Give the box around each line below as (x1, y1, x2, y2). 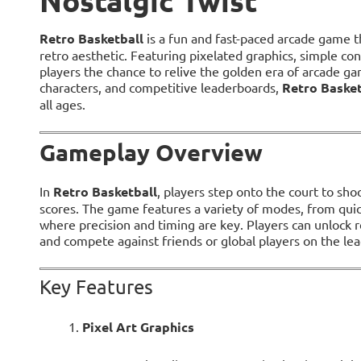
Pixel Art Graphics (81, 317, 194, 335)
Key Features (39, 274, 153, 298)
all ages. (39, 95, 85, 112)
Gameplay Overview (39, 137, 263, 167)
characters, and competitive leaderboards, (39, 78, 282, 95)
